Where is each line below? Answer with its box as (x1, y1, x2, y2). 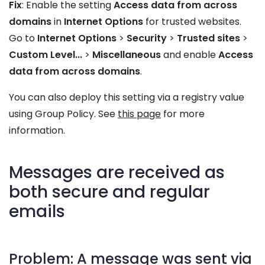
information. (9, 124, 65, 137)
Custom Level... (9, 48, 82, 62)
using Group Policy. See (9, 107, 118, 121)
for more (161, 107, 205, 121)
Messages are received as (9, 161, 225, 184)
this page (118, 107, 161, 121)
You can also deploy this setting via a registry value (9, 91, 244, 104)
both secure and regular (9, 180, 210, 203)
